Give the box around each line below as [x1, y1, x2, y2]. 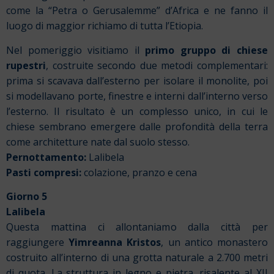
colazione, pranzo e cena [81, 165, 197, 179]
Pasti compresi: [6, 165, 81, 179]
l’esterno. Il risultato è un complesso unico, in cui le [6, 104, 268, 118]
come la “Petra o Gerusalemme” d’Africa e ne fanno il [6, 4, 268, 18]
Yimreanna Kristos [68, 235, 161, 250]
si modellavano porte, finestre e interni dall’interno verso [6, 89, 268, 103]
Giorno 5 [6, 190, 47, 204]
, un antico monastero [161, 235, 268, 250]
